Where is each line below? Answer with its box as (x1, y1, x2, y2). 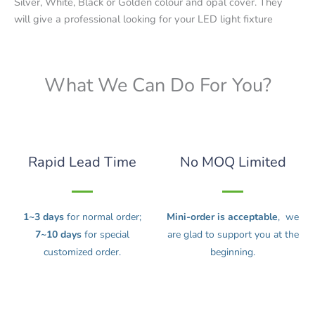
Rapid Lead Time (28, 153, 136, 172)
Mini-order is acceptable (167, 210, 278, 224)
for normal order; (64, 210, 141, 224)
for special (82, 228, 129, 242)
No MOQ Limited (179, 153, 286, 172)
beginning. (210, 245, 255, 259)
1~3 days (23, 210, 64, 224)
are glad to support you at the (167, 228, 299, 242)
